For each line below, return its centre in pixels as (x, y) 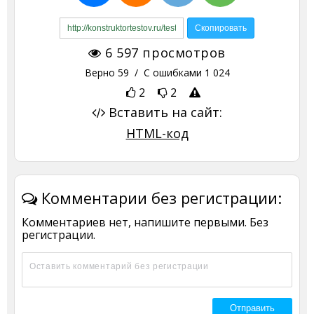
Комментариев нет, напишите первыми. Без (145, 223)
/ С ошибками (166, 73)
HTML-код (157, 134)
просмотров (182, 53)
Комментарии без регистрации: (159, 198)
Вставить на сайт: (164, 112)
